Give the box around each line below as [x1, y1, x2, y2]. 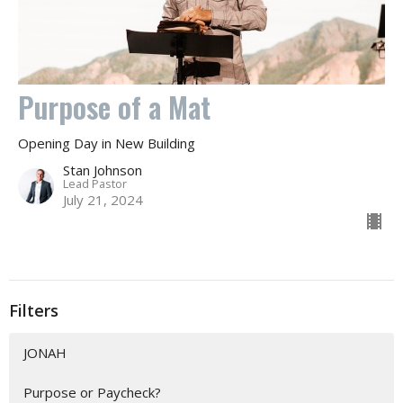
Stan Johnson [63, 160, 142, 179]
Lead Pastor [63, 175, 127, 192]
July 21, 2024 [63, 190, 143, 209]
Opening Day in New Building [18, 133, 195, 152]
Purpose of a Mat [18, 85, 210, 128]
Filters [9, 299, 58, 321]
